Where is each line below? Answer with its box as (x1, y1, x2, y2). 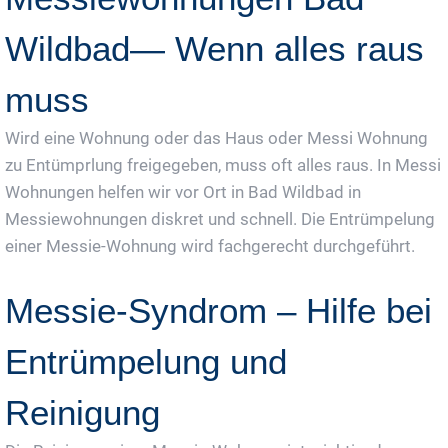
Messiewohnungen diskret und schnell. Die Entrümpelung (5, 209, 435, 230)
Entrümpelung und (5, 342, 287, 382)
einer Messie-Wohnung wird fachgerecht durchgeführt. (5, 236, 415, 257)
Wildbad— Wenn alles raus (5, 29, 424, 69)
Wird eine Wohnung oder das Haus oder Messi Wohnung (5, 128, 428, 149)
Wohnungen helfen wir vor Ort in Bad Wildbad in (5, 182, 361, 203)
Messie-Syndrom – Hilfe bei (5, 291, 432, 331)
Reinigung (5, 393, 160, 433)
